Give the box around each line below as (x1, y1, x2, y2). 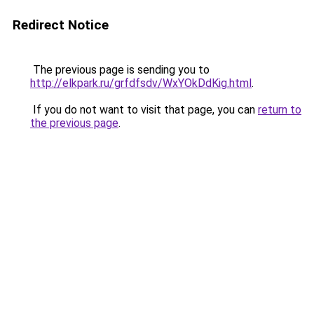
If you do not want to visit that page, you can (30, 103, 258, 116)
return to (258, 103, 301, 116)
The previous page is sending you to (30, 63, 210, 76)
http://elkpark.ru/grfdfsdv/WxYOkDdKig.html (30, 76, 252, 90)
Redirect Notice (13, 17, 109, 33)
